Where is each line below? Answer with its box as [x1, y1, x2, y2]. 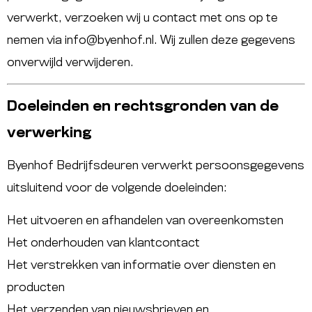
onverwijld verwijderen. [7, 56, 134, 68]
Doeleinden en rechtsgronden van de [7, 100, 279, 114]
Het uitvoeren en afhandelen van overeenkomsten [7, 214, 283, 226]
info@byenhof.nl [65, 34, 154, 46]
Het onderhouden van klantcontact [7, 237, 200, 249]
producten [7, 281, 65, 293]
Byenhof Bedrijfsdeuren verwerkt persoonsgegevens [7, 160, 304, 172]
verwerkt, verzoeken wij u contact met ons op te [7, 12, 278, 24]
